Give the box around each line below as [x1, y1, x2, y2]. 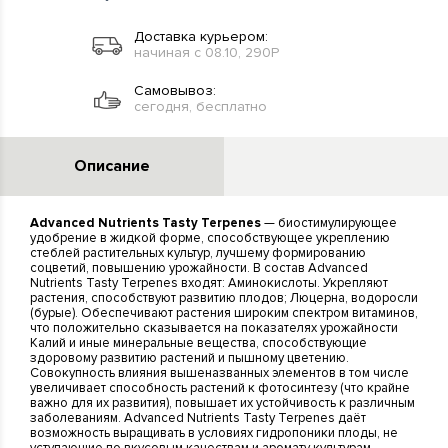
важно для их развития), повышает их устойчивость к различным [30, 394, 415, 411]
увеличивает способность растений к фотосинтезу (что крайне [30, 379, 410, 396]
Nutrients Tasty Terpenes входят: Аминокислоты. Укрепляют [30, 274, 388, 291]
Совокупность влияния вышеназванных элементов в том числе [30, 364, 409, 381]
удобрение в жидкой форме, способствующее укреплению [30, 229, 390, 246]
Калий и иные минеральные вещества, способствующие [30, 334, 367, 351]
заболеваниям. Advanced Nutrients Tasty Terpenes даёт [30, 409, 366, 426]
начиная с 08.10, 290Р [134, 43, 279, 61]
